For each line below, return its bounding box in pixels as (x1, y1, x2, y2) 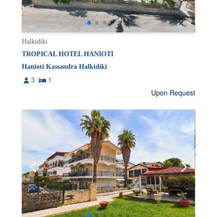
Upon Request (151, 88, 195, 98)
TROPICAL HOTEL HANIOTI (22, 50, 114, 58)
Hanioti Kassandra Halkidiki (22, 63, 108, 71)
